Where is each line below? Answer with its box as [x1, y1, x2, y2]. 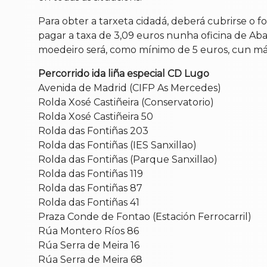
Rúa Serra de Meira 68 [38, 253, 142, 265]
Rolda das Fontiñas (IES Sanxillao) [38, 139, 197, 151]
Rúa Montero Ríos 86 [38, 225, 139, 237]
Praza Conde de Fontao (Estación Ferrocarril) [38, 210, 252, 222]
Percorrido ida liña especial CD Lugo [38, 67, 209, 79]
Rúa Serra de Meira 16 [38, 239, 139, 251]
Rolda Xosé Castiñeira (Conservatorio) [38, 96, 214, 108]
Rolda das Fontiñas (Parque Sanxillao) [38, 153, 218, 165]
